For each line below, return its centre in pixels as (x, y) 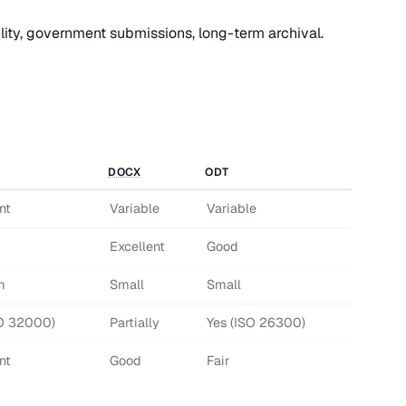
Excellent (137, 246)
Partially (134, 323)
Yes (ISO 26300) (256, 323)
